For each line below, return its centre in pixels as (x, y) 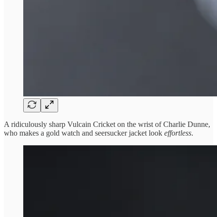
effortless (178, 133)
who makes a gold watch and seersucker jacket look (84, 133)
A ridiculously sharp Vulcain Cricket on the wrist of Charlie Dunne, (107, 124)
